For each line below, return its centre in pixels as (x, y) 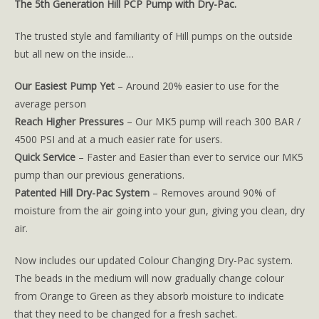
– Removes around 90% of (213, 192)
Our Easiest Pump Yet (64, 85)
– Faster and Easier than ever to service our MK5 (189, 157)
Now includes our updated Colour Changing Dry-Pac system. (153, 260)
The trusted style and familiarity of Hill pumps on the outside (153, 36)
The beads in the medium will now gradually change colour (149, 278)
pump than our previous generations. (99, 174)
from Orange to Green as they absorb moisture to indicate (149, 296)
